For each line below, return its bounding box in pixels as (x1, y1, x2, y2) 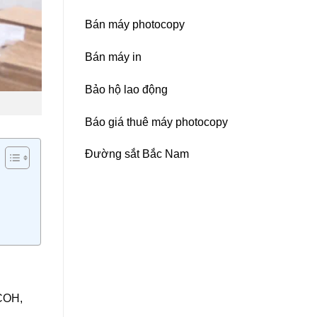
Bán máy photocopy (84, 18, 185, 31)
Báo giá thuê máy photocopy (84, 115, 228, 128)
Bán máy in (84, 50, 142, 63)
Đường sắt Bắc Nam (84, 148, 189, 161)
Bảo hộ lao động (84, 83, 168, 96)
